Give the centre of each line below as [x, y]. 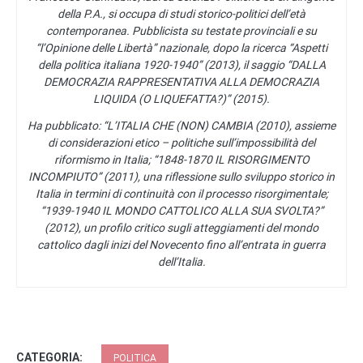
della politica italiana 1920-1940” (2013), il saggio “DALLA [181, 64]
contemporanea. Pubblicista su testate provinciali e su [181, 30]
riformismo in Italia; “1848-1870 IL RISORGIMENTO [181, 159]
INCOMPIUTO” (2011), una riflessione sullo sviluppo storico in [181, 176]
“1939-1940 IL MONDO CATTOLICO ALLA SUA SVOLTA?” [181, 210]
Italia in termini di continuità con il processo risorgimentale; [181, 193]
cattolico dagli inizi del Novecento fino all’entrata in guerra [181, 244]
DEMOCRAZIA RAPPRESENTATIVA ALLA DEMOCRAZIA [181, 81]
